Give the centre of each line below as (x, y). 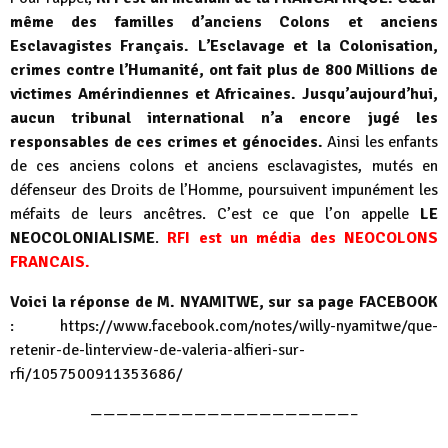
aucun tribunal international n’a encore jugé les (224, 117)
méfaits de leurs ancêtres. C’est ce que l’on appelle (215, 213)
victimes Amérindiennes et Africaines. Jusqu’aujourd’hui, (224, 93)
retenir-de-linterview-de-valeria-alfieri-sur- (157, 349)
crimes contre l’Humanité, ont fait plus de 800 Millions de (224, 69)
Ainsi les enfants (380, 141)
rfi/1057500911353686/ (96, 373)
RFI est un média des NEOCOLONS (303, 237)
